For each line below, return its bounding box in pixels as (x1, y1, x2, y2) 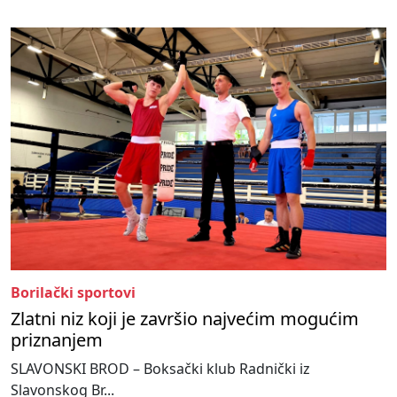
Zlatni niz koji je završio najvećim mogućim (11, 306, 359, 331)
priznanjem (11, 327, 103, 352)
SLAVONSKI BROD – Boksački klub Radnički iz (11, 358, 310, 378)
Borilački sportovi (11, 282, 136, 302)
